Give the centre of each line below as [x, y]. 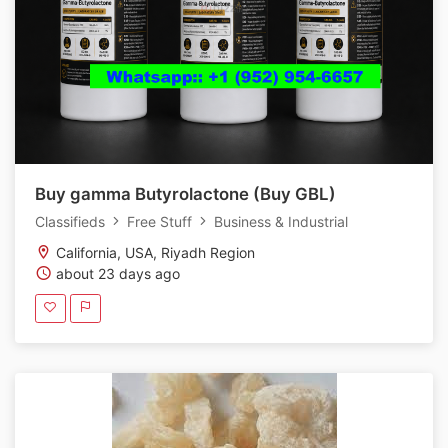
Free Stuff [159, 222]
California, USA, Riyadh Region [153, 253]
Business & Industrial [279, 222]
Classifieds [72, 222]
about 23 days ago [116, 274]
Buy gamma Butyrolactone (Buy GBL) [185, 194]
